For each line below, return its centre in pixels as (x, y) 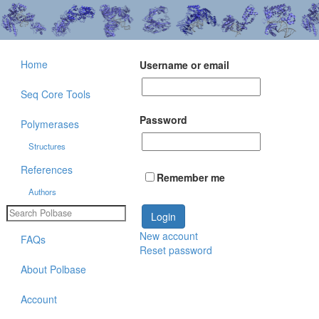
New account (169, 236)
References (47, 169)
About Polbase (53, 269)
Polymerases (50, 124)
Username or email (184, 65)
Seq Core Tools (56, 94)
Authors (42, 192)
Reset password (176, 250)
